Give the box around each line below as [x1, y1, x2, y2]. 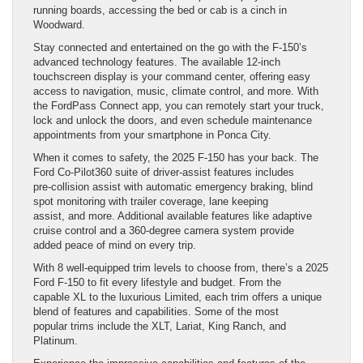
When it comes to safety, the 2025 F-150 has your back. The [33, 152, 318, 164]
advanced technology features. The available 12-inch [33, 56, 280, 69]
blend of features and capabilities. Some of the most [33, 305, 279, 318]
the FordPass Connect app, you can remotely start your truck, [33, 100, 324, 113]
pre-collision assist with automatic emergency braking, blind [33, 181, 313, 194]
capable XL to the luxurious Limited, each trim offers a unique [33, 291, 322, 304]
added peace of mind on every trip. [33, 239, 196, 252]
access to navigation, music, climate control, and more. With [33, 85, 318, 98]
